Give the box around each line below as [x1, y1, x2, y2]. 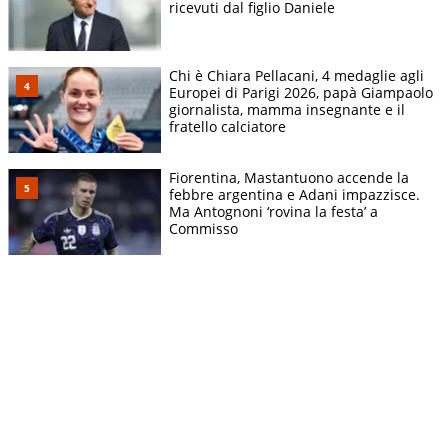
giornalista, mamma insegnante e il [169, 100, 405, 120]
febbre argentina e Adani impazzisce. [169, 185, 420, 205]
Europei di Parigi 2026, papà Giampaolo [169, 83, 433, 103]
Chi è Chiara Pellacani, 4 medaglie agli [169, 66, 424, 86]
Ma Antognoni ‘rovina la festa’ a [169, 202, 378, 222]
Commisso [169, 219, 238, 239]
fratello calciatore [169, 117, 286, 137]
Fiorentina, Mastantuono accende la [169, 168, 409, 188]
